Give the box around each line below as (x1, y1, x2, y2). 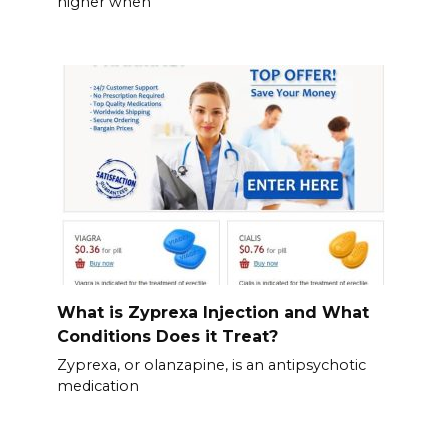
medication (56, 377, 139, 396)
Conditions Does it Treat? (56, 326, 278, 346)
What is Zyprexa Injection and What (56, 302, 369, 322)
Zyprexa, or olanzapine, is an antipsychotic (56, 356, 366, 375)
